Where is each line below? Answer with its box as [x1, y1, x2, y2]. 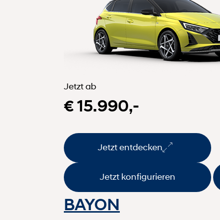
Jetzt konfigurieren [100, 171, 175, 183]
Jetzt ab [64, 81, 96, 92]
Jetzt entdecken [98, 142, 163, 153]
